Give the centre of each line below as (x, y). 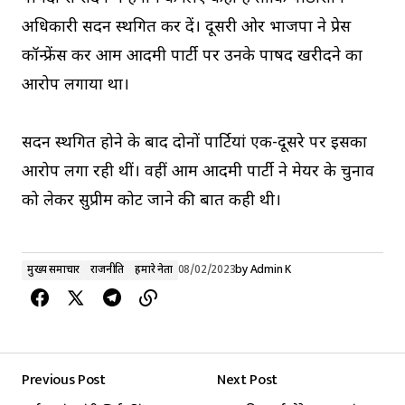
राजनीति (108, 270)
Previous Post (64, 380)
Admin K (270, 270)
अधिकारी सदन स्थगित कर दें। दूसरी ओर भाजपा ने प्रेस (186, 27)
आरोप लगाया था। (75, 85)
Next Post (248, 380)
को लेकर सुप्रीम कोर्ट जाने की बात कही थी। (151, 201)
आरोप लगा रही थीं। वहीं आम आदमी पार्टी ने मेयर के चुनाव (198, 172)
